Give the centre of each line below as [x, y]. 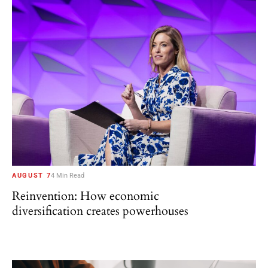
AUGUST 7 [32, 175]
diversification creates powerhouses [100, 211]
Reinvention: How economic [86, 196]
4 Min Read [68, 175]
